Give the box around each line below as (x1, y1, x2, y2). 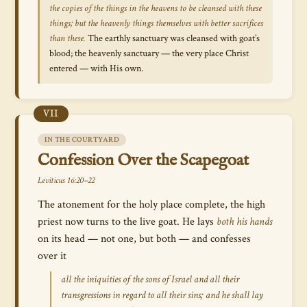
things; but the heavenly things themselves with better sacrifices (49, 17, 263, 29)
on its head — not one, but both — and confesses (38, 232, 251, 245)
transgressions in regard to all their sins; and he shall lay (61, 288, 263, 302)
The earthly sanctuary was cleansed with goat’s (86, 32, 260, 45)
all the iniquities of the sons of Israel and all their (61, 273, 239, 286)
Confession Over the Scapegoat (38, 150, 249, 171)
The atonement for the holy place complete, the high (38, 197, 265, 211)
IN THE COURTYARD (45, 135, 119, 145)
